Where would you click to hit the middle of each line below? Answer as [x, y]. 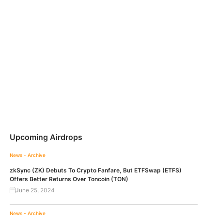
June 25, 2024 [35, 190]
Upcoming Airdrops [46, 137]
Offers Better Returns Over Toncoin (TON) [69, 179]
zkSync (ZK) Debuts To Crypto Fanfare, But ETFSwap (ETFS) [96, 170]
